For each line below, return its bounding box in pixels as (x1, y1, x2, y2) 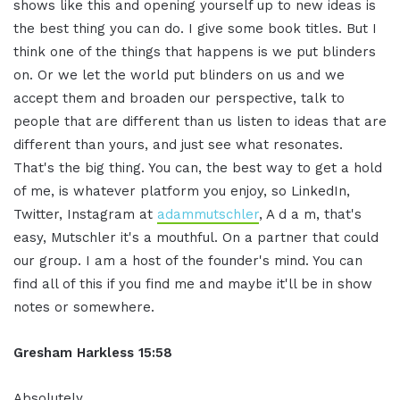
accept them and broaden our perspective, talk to (13, 89, 345, 106)
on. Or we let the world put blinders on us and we (13, 66, 345, 83)
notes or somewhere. (13, 298, 154, 315)
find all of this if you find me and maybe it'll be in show (13, 275, 372, 292)
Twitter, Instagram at (13, 205, 157, 222)
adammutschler (157, 205, 259, 222)
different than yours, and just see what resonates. (13, 136, 343, 153)
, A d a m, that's (259, 205, 362, 222)
